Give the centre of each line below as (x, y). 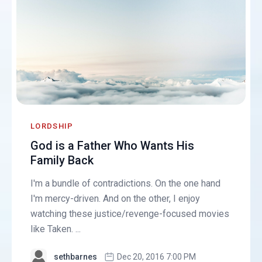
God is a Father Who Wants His (113, 145)
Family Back (62, 160)
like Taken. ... (56, 229)
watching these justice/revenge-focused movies (130, 213)
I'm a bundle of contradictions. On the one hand (126, 183)
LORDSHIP (52, 126)
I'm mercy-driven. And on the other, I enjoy (116, 198)
